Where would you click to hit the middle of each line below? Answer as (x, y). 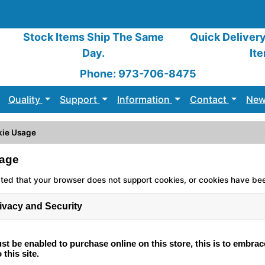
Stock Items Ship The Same (93, 37)
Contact (209, 99)
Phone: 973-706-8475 (138, 74)
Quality (25, 99)
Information (145, 99)
